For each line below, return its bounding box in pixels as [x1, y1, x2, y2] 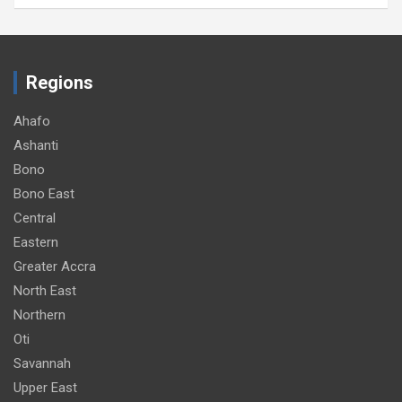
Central [13, 209, 56, 226]
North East [13, 282, 76, 299]
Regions [26, 71, 93, 93]
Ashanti [13, 136, 58, 153]
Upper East [13, 379, 77, 396]
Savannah [13, 354, 71, 371]
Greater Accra [13, 258, 96, 275]
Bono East [13, 185, 74, 202]
